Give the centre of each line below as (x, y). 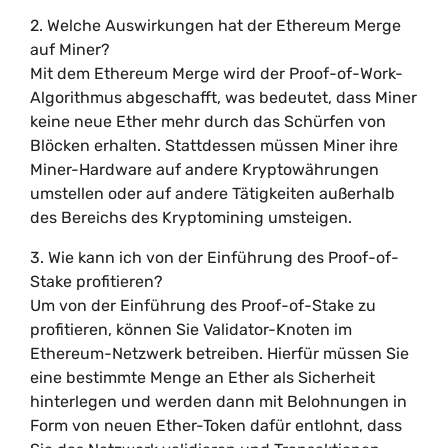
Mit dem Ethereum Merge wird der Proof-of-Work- (216, 73)
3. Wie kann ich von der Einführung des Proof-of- (214, 257)
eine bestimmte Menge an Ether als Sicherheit (202, 377)
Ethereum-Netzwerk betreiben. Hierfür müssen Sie (219, 353)
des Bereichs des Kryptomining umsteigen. (191, 217)
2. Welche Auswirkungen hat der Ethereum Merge (215, 25)
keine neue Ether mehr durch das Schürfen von (208, 121)
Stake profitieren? (96, 281)
